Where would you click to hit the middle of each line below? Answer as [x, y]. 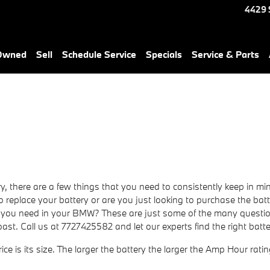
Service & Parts [225, 54]
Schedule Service [99, 54]
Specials [164, 54]
